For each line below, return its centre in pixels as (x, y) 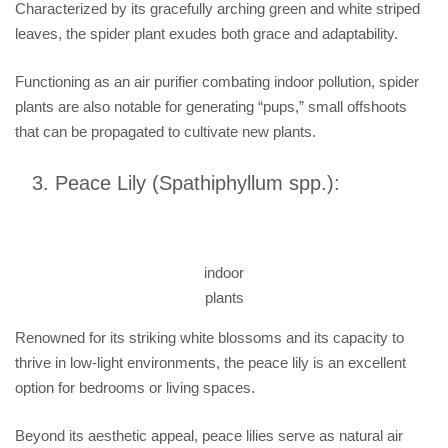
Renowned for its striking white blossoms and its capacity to (209, 337)
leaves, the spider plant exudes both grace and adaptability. (206, 33)
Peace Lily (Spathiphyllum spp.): (197, 183)
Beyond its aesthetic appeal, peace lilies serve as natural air (209, 435)
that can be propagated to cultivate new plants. (165, 131)
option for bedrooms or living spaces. (135, 387)
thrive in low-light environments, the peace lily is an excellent (210, 362)
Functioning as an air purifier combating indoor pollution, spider (217, 81)
